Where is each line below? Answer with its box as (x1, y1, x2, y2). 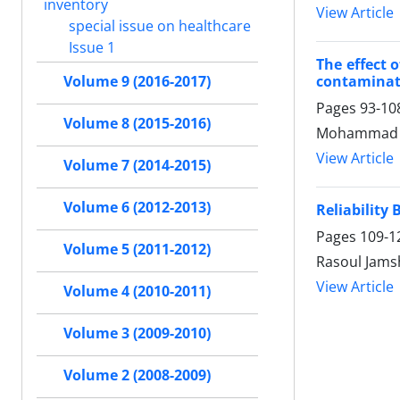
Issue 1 (65, 37, 115, 57)
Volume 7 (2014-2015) (63, 155, 211, 175)
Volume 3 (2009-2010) (63, 323, 211, 343)
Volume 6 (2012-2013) (63, 197, 211, 217)
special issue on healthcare (65, 15, 251, 36)
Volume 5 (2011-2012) (63, 239, 211, 259)
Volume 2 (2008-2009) (63, 365, 211, 385)
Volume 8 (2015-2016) (63, 113, 211, 133)
